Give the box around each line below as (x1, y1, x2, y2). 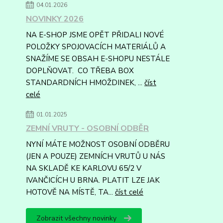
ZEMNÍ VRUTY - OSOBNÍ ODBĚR (26, 123, 149, 134)
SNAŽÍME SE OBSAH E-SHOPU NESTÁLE (26, 54, 170, 64)
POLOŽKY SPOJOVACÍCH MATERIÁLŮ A (26, 42, 166, 52)
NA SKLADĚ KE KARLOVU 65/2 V (26, 163, 141, 174)
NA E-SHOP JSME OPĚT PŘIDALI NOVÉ (26, 30, 164, 40)
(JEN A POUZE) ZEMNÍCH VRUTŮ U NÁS (26, 151, 165, 162)
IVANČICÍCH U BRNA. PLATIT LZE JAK (26, 175, 160, 186)
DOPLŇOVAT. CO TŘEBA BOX (26, 66, 134, 76)
